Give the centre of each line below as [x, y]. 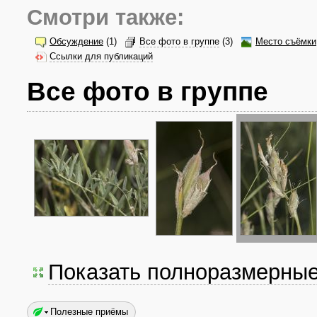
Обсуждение [76, 42]
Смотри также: [105, 17]
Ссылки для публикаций [101, 57]
